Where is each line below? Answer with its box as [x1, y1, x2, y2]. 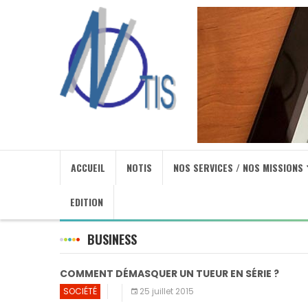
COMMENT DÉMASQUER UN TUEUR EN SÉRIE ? [60, 267, 279, 280]
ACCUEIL [71, 160, 105, 175]
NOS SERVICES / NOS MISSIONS [173, 160, 303, 175]
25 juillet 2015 [140, 285, 194, 297]
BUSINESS [87, 230, 137, 248]
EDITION [70, 195, 103, 209]
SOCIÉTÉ [63, 285, 97, 297]
